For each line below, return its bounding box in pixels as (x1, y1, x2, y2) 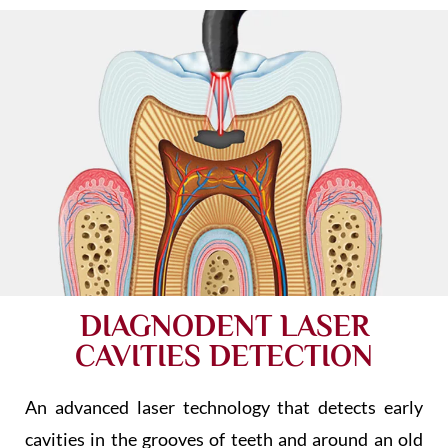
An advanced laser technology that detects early (25, 396, 423, 419)
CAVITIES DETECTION (75, 339, 373, 374)
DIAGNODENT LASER (79, 309, 369, 344)
